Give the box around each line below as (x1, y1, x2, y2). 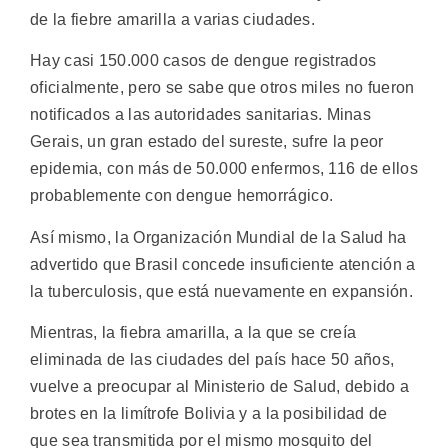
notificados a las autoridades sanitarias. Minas (30, 106, 372, 124)
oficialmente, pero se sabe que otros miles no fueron (30, 79, 415, 97)
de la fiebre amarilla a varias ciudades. (30, 11, 316, 28)
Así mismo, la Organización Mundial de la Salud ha (30, 228, 407, 246)
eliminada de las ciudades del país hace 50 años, (30, 351, 395, 369)
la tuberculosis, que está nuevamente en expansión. (30, 282, 413, 300)
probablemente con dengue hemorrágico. (30, 187, 334, 205)
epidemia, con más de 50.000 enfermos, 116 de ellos (30, 160, 418, 178)
